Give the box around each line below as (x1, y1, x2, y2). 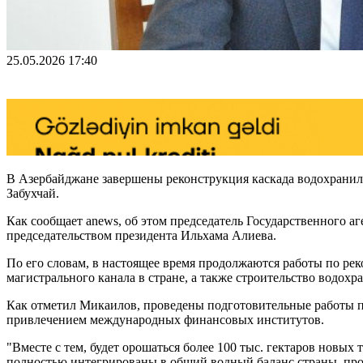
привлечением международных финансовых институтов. (6, 312, 324, 327)
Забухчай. (6, 186, 59, 200)
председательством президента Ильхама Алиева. (6, 228, 276, 242)
